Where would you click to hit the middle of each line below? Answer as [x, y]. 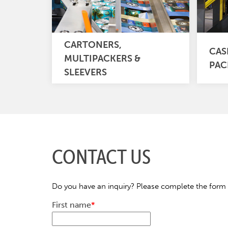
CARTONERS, [93, 44]
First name [72, 205]
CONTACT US [101, 157]
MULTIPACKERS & [102, 58]
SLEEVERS [85, 72]
